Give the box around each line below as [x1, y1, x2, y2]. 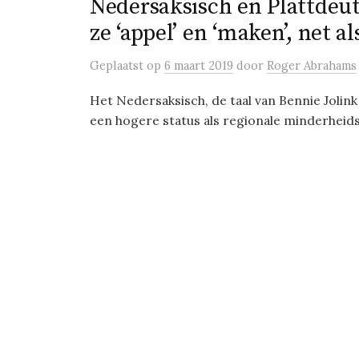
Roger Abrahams [267, 58, 357, 73]
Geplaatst [90, 58, 147, 73]
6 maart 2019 [164, 58, 233, 73]
